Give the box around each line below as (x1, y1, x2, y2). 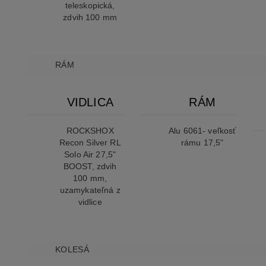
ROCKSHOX (66, 126, 114, 136)
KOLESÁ (55, 245, 89, 255)
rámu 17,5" (181, 138, 224, 148)
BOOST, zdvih (63, 161, 117, 172)
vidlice (78, 197, 102, 207)
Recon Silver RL (59, 138, 121, 148)
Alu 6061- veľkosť (169, 126, 236, 136)
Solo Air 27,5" (64, 150, 116, 160)
